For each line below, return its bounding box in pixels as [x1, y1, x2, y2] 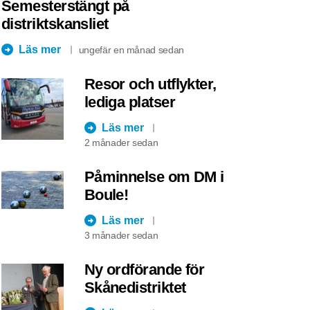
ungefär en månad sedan [78, 44, 184, 55]
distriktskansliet [1, 15, 109, 33]
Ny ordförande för [84, 260, 205, 278]
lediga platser [84, 93, 175, 111]
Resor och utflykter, [84, 75, 217, 93]
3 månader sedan [84, 229, 158, 241]
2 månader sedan [84, 136, 158, 148]
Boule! [84, 185, 129, 203]
